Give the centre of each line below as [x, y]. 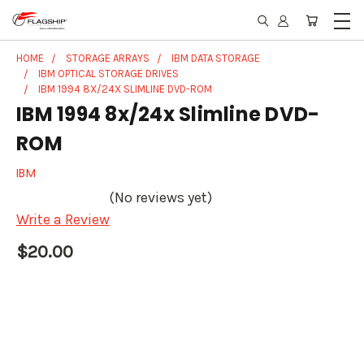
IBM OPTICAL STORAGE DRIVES [108, 74]
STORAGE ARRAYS [108, 58]
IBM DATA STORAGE [216, 58]
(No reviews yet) [160, 198]
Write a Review [63, 220]
